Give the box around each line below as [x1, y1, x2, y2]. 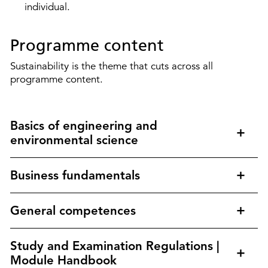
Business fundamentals [10, 168, 140, 183]
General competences [10, 203, 136, 218]
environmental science [10, 133, 138, 148]
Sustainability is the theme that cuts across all [10, 60, 213, 73]
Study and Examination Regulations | [10, 239, 220, 254]
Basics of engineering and [10, 118, 157, 133]
